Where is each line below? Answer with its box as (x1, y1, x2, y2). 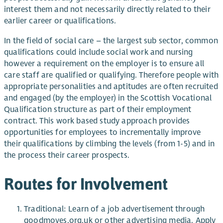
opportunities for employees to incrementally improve (4, 127, 201, 137)
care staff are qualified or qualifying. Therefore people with (4, 70, 219, 80)
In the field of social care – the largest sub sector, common (4, 35, 218, 46)
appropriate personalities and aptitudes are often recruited (4, 81, 218, 92)
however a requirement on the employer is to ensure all (4, 58, 204, 69)
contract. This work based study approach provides (4, 115, 190, 126)
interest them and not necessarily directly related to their (4, 4, 211, 15)
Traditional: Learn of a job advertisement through (24, 204, 205, 214)
